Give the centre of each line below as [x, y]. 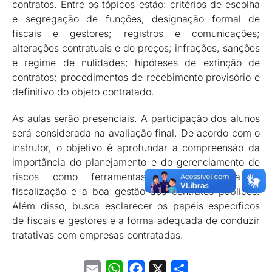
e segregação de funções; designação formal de [136, 19]
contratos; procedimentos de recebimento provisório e [136, 77]
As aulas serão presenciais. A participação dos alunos [136, 118]
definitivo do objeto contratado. [83, 91]
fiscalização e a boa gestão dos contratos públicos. [136, 191]
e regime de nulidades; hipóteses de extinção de [136, 62]
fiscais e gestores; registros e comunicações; [136, 33]
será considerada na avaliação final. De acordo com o [136, 133]
